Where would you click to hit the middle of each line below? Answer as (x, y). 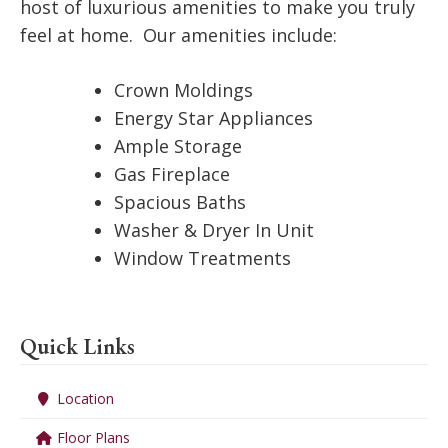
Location (83, 398)
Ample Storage (178, 146)
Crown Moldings (183, 90)
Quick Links (77, 346)
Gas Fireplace (172, 174)
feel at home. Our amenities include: (178, 35)
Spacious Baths (180, 202)
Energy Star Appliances (213, 118)
